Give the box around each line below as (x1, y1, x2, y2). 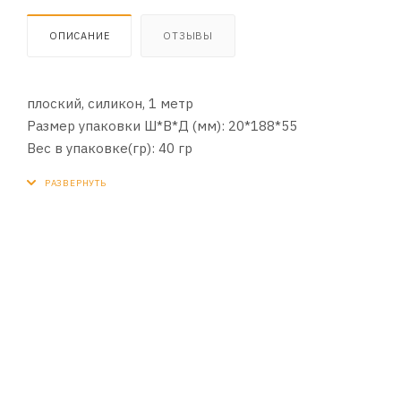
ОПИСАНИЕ (49, 29, 110, 42)
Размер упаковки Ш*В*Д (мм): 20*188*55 (27, 116, 297, 134)
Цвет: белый (27, 161, 109, 179)
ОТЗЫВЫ (163, 29, 214, 42)
